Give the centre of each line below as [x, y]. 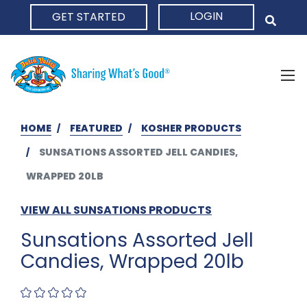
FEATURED [96, 128]
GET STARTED [89, 17]
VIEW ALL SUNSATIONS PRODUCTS [116, 210]
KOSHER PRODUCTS [191, 128]
